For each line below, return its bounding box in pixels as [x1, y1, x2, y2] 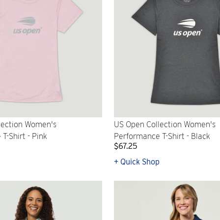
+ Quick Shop [114, 157, 160, 166]
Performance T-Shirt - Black [114, 132, 210, 141]
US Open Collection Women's [114, 120, 216, 130]
